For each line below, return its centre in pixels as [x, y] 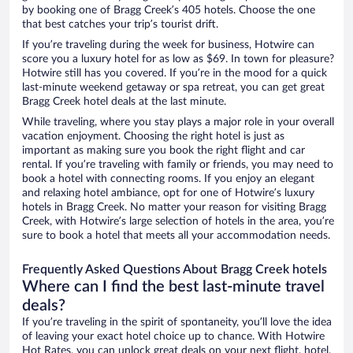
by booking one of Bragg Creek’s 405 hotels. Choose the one [169, 11]
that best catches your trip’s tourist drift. [120, 25]
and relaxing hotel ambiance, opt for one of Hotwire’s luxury [168, 193]
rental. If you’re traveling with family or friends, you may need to [178, 165]
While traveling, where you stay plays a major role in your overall [178, 123]
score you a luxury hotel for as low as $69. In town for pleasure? [178, 59]
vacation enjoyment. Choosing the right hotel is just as [153, 137]
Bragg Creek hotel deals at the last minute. [124, 102]
